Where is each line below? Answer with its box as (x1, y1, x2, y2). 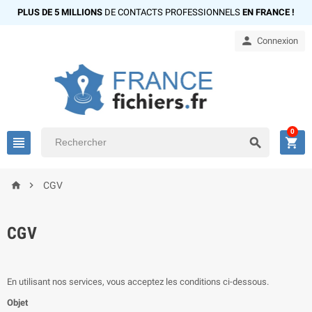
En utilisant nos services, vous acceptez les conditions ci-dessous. (7, 276, 269, 287)
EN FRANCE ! (242, 7, 295, 17)
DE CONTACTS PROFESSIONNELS (102, 7, 242, 17)
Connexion (257, 36, 298, 46)
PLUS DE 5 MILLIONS (17, 7, 102, 17)
